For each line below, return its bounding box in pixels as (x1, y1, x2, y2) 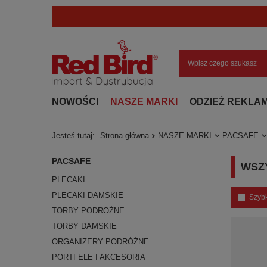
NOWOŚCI (52, 97, 98, 107)
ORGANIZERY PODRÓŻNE (52, 237, 149, 246)
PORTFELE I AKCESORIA (52, 253, 145, 262)
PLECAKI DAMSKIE (52, 191, 123, 200)
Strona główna (100, 131, 149, 140)
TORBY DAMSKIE (52, 222, 117, 231)
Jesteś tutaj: (52, 131, 97, 140)
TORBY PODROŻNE (52, 206, 125, 215)
